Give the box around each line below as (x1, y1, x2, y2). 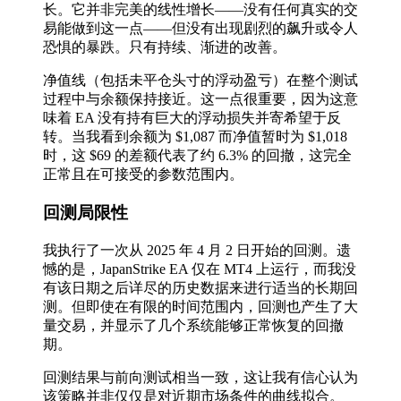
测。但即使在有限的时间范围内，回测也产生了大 (43, 298, 358, 314)
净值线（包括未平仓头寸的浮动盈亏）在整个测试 (43, 73, 358, 89)
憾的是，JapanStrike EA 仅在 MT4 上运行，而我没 (43, 260, 356, 277)
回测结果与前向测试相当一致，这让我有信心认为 (43, 369, 358, 385)
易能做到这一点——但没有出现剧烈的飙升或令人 (43, 21, 358, 37)
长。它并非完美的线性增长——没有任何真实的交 (43, 2, 358, 18)
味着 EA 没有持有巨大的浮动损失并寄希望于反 (43, 110, 341, 126)
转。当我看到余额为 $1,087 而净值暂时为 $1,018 (43, 129, 347, 145)
